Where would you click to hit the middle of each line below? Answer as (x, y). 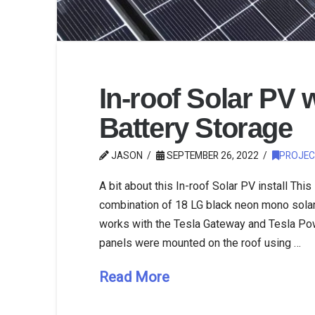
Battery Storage (195, 128)
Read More (134, 277)
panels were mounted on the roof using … (200, 243)
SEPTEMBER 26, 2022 (211, 155)
